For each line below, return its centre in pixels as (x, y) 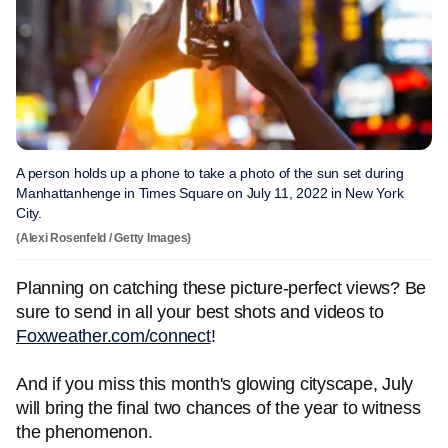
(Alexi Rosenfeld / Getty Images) (103, 238)
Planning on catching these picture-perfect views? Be (221, 288)
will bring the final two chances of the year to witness (218, 408)
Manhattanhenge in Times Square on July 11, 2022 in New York (210, 193)
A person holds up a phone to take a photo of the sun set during (210, 173)
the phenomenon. (84, 432)
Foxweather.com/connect (113, 336)
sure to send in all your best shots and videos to (200, 312)
